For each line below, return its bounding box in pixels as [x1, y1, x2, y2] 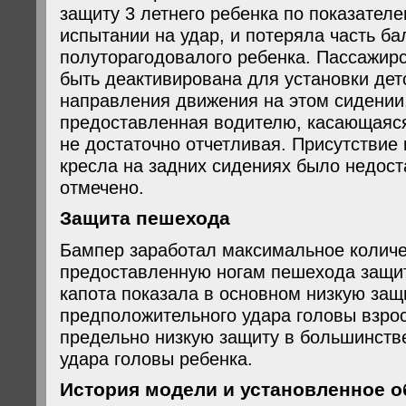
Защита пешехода [60, 208, 230, 229]
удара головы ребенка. [60, 348, 253, 369]
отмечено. [60, 177, 144, 198]
